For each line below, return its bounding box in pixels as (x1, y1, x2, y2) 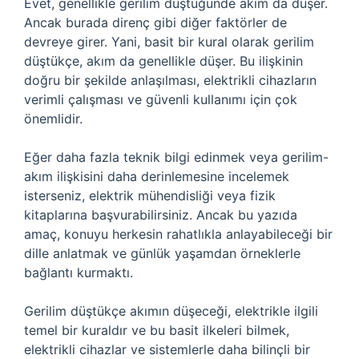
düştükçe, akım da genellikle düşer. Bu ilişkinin (24, 53, 303, 69)
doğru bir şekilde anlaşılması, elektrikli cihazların (24, 72, 317, 88)
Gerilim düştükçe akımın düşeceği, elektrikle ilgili (24, 303, 318, 319)
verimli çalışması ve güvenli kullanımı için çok (24, 91, 297, 107)
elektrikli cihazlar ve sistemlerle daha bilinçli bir (24, 341, 310, 357)
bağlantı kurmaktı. (24, 264, 133, 280)
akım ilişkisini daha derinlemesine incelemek (24, 168, 289, 184)
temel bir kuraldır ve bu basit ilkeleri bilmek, (24, 322, 289, 338)
